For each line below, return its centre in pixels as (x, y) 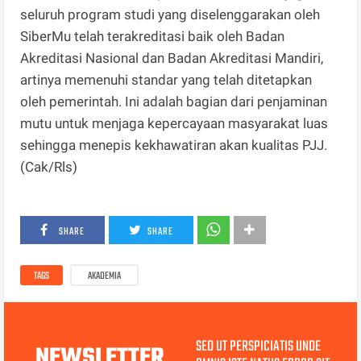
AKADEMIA (105, 277)
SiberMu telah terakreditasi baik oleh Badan (153, 37)
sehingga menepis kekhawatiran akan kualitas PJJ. (174, 145)
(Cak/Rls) (49, 167)
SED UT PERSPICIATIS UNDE (258, 347)
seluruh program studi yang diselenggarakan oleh (170, 15)
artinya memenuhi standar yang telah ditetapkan (166, 80)
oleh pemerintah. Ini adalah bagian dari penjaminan (174, 102)
